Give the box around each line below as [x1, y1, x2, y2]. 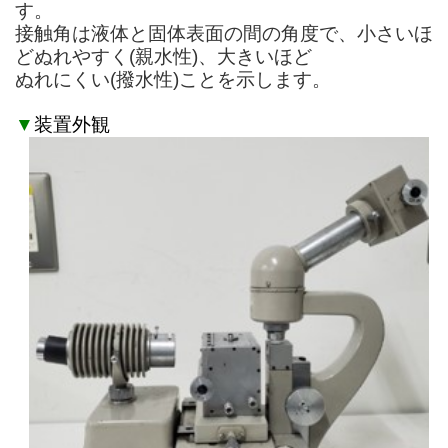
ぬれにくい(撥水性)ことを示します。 [15, 69, 331, 91]
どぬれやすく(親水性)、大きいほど [15, 46, 312, 68]
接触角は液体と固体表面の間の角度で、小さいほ [15, 23, 433, 45]
